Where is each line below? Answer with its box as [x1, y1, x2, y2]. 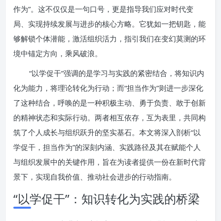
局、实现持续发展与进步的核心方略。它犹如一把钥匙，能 [13, 19, 206, 29]
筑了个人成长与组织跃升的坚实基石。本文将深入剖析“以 [13, 127, 201, 137]
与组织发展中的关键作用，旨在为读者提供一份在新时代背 [13, 157, 206, 167]
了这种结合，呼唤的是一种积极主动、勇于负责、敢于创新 [13, 98, 206, 108]
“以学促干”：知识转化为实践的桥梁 [13, 190, 200, 207]
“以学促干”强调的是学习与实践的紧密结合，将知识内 [29, 68, 204, 78]
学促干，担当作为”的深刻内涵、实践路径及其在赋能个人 [13, 142, 201, 152]
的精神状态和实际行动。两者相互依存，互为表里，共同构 [13, 112, 206, 122]
